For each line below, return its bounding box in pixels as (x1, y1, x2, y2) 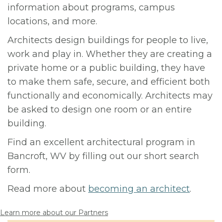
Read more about (7, 183, 88, 194)
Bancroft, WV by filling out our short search (7, 151, 199, 162)
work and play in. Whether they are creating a (7, 49, 212, 59)
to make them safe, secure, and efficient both (7, 76, 210, 87)
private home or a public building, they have (7, 62, 205, 73)
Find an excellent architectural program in (7, 137, 195, 148)
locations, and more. (7, 16, 97, 27)
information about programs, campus (7, 2, 175, 13)
